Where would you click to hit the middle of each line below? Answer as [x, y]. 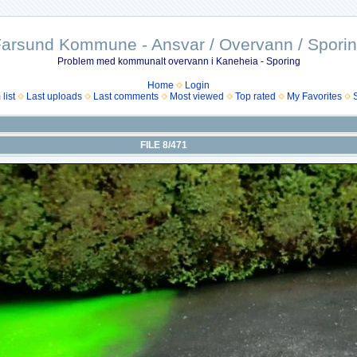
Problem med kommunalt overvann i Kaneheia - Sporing [178, 61]
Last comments [126, 96]
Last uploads [54, 96]
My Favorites [314, 96]
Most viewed [197, 96]
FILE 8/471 [164, 145]
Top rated [255, 96]
